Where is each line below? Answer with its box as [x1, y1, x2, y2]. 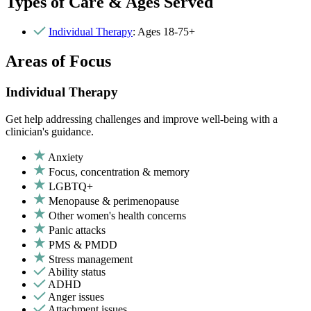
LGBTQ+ [49, 180, 93, 192]
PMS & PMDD [49, 238, 117, 251]
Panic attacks [49, 224, 106, 236]
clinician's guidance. [6, 125, 94, 137]
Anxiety [48, 151, 83, 163]
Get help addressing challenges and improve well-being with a [6, 112, 278, 125]
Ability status [48, 265, 106, 278]
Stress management [49, 253, 133, 265]
